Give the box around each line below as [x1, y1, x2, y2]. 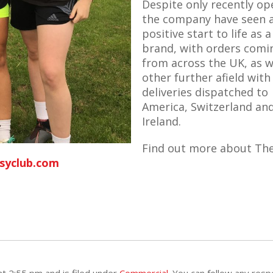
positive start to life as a [142, 26, 271, 41]
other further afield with [142, 70, 271, 85]
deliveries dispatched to [142, 85, 268, 99]
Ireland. [142, 114, 181, 129]
